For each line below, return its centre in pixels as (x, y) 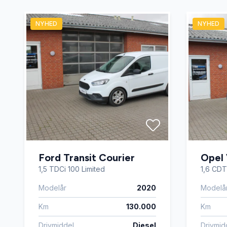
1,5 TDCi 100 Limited (72, 169)
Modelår (52, 188)
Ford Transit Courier (87, 158)
